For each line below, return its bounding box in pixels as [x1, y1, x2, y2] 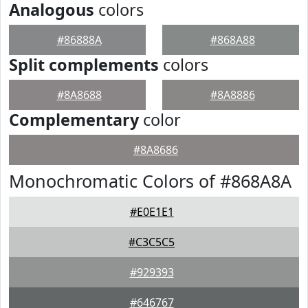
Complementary [9, 109, 139, 131]
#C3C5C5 [129, 234, 175, 250]
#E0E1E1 [129, 204, 174, 219]
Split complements [9, 54, 159, 76]
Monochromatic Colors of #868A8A [9, 169, 291, 192]
